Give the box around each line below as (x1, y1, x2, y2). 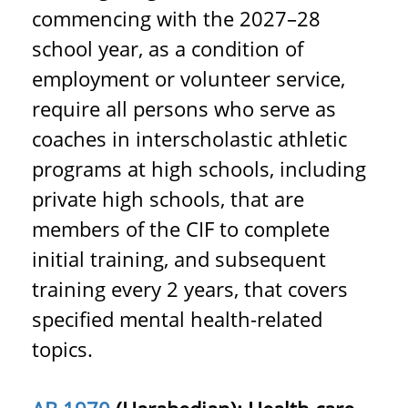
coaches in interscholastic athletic (32, 125, 347, 152)
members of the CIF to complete (32, 215, 330, 242)
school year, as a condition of (32, 35, 303, 62)
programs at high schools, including (32, 155, 366, 182)
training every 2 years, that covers (32, 275, 348, 302)
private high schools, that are (32, 185, 304, 212)
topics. (32, 335, 93, 362)
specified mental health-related (32, 305, 322, 332)
